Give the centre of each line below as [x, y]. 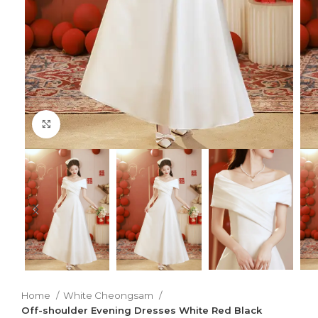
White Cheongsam [109, 295]
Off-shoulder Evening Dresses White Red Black [142, 310]
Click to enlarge [98, 124]
